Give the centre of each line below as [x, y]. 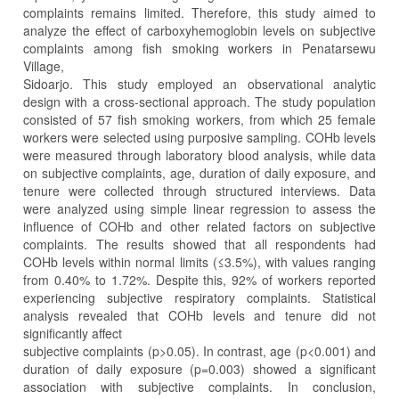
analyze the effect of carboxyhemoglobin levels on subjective [199, 30]
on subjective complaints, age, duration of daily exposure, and [199, 172]
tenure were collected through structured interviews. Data [199, 190]
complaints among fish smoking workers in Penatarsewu [199, 48]
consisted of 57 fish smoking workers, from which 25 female [199, 119]
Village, [45, 65]
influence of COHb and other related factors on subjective [199, 226]
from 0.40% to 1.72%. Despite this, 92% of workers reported [199, 279]
